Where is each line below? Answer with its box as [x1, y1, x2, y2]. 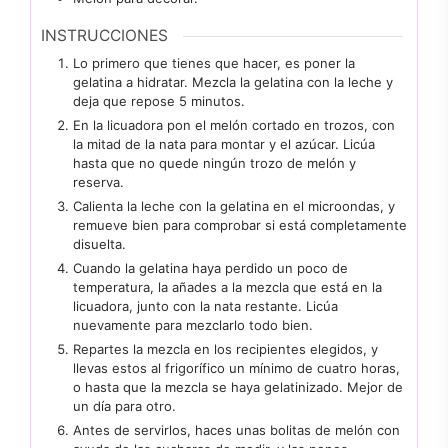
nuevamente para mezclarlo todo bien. [73, 317, 313, 334]
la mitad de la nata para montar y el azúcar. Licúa [73, 136, 375, 153]
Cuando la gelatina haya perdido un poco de [73, 260, 348, 277]
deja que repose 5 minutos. [73, 93, 245, 110]
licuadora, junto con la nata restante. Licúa [73, 298, 338, 315]
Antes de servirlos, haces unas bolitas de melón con [73, 422, 400, 439]
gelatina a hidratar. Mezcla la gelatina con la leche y [73, 74, 393, 91]
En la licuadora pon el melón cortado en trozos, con [73, 117, 395, 134]
